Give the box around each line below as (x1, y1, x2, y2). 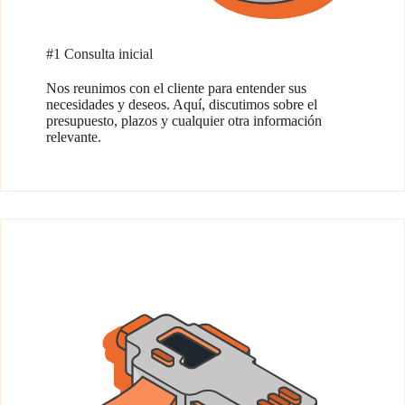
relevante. (46, 129, 101, 145)
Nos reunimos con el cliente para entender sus (46, 80, 306, 96)
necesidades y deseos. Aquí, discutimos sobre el (46, 97, 317, 112)
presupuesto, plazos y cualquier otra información (46, 113, 322, 128)
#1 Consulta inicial (46, 46, 153, 61)
